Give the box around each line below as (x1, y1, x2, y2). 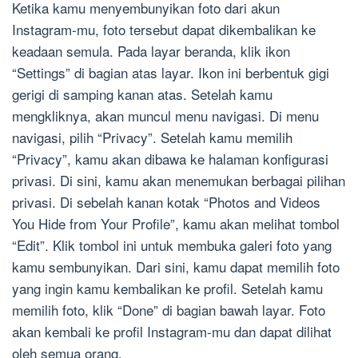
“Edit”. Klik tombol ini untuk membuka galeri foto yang (12, 235, 332, 256)
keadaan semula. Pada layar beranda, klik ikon (12, 41, 290, 62)
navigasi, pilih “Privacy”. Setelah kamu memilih (12, 127, 292, 148)
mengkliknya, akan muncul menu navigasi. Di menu (12, 105, 319, 126)
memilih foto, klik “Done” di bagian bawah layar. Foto (12, 300, 325, 320)
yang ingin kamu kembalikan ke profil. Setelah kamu (12, 278, 323, 299)
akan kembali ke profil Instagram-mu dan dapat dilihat (12, 321, 332, 342)
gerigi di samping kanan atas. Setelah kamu (12, 84, 272, 105)
